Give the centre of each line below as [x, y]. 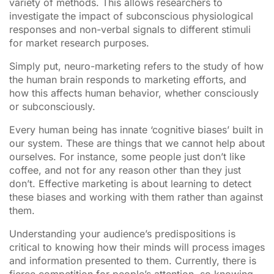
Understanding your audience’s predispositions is [122, 233]
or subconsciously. [52, 106]
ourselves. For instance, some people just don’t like [127, 156]
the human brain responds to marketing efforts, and [128, 79]
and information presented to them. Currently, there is [133, 260]
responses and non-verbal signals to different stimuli [130, 29]
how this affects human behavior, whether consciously [134, 93]
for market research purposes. [79, 43]
